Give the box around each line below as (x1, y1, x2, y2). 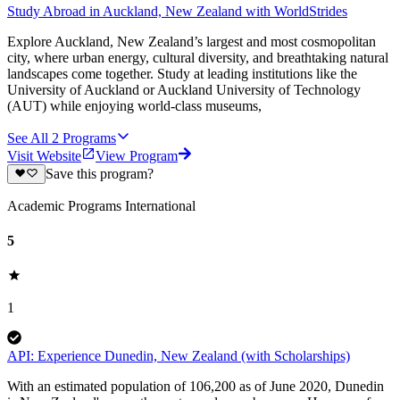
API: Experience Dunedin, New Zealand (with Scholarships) (7, 348, 350, 364)
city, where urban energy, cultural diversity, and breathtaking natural (7, 49, 388, 65)
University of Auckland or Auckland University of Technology (7, 81, 361, 97)
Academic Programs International (7, 197, 196, 213)
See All (7, 129, 48, 146)
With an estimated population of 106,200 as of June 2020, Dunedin (7, 379, 384, 395)
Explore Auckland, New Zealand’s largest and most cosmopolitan (7, 33, 376, 49)
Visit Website (7, 147, 81, 163)
